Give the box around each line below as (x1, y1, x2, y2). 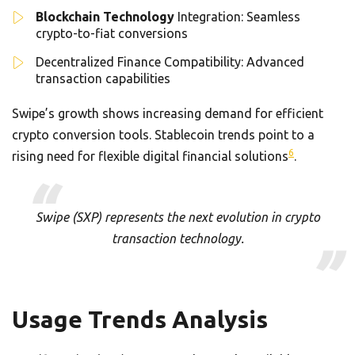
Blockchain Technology (36, 9, 174, 24)
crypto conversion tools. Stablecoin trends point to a (12, 127, 315, 142)
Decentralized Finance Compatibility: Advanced (36, 54, 304, 69)
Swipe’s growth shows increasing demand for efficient (12, 105, 323, 120)
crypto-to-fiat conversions (36, 25, 188, 40)
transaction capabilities (36, 71, 170, 86)
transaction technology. (111, 231, 244, 246)
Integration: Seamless (174, 9, 300, 24)
